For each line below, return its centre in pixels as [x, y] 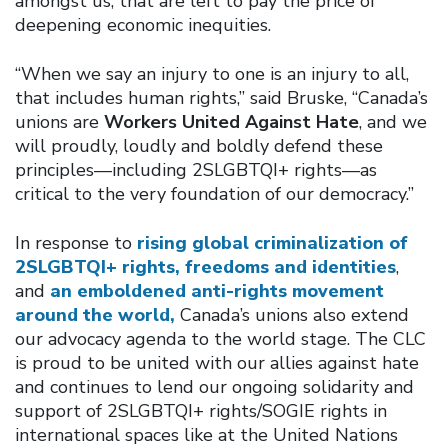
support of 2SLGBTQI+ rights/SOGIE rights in [201, 410]
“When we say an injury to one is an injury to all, [212, 73]
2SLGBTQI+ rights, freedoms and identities [205, 266]
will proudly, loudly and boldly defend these [199, 145]
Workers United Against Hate [231, 121]
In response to [76, 242]
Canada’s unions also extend [292, 314]
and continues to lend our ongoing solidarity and [214, 386]
